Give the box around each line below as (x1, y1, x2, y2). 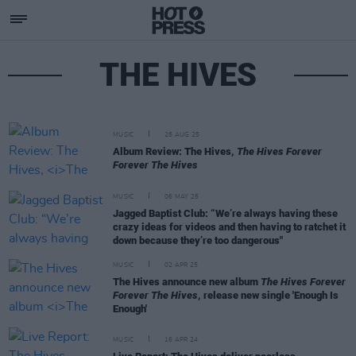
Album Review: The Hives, (113, 145, 237, 157)
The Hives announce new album (113, 275, 261, 288)
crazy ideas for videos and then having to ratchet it (113, 220, 346, 233)
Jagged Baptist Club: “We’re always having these (113, 207, 338, 219)
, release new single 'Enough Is (198, 288, 339, 301)
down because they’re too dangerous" (113, 234, 283, 246)
